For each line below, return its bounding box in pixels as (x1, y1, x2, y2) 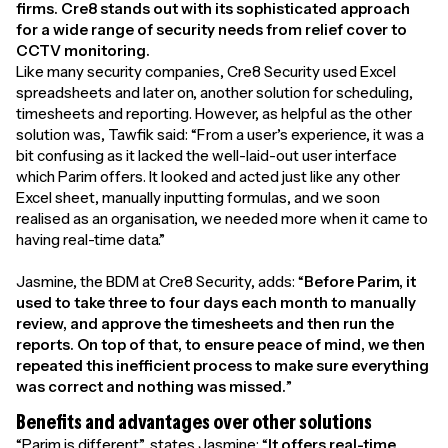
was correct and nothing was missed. (16, 376, 286, 396)
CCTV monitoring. (16, 40, 150, 60)
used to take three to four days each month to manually (16, 292, 416, 312)
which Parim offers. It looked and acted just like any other (16, 166, 400, 186)
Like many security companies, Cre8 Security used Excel (16, 61, 396, 81)
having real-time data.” (16, 229, 165, 249)
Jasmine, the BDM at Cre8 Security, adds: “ (16, 271, 304, 291)
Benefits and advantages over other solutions (16, 408, 372, 434)
